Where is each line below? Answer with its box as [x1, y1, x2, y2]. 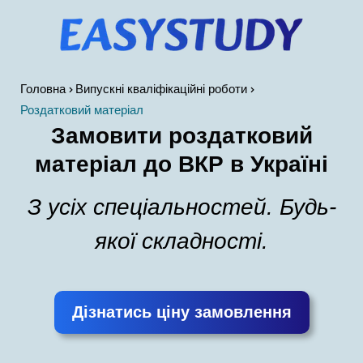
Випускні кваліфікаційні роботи [75, 82, 247, 96]
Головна [20, 82, 66, 96]
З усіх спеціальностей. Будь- [27, 194, 336, 220]
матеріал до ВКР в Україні [35, 152, 328, 177]
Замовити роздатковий [50, 123, 313, 148]
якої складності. [95, 228, 268, 254]
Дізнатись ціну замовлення [71, 303, 292, 321]
